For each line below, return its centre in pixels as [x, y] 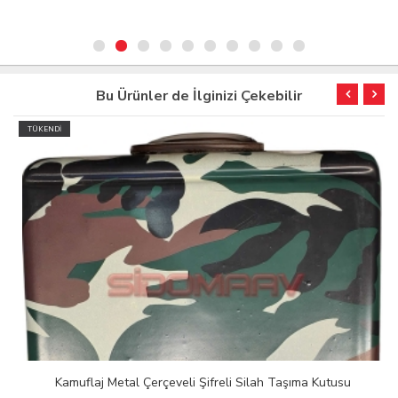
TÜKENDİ [41, 130]
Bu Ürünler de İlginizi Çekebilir [199, 96]
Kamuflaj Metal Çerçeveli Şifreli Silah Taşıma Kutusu [199, 383]
